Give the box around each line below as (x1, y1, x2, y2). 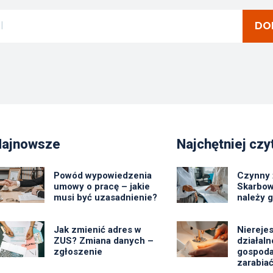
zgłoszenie (53, 246, 102, 257)
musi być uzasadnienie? (53, 191, 157, 203)
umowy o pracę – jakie (53, 180, 150, 192)
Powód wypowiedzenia (53, 169, 152, 181)
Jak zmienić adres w (53, 224, 141, 235)
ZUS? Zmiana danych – (53, 235, 154, 246)
